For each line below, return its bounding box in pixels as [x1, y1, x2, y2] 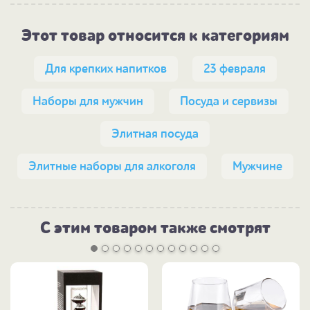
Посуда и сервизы [180, 94, 277, 109]
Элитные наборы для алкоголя [28, 159, 196, 174]
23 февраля [203, 62, 266, 77]
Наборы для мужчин [33, 94, 143, 109]
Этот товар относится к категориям [21, 26, 289, 46]
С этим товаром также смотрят [39, 218, 271, 239]
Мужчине [232, 159, 282, 174]
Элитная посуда [111, 127, 199, 142]
